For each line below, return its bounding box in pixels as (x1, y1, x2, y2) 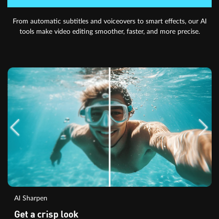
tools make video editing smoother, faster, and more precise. (19, 27, 200, 35)
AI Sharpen (14, 195, 47, 202)
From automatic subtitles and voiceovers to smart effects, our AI (12, 17, 207, 25)
